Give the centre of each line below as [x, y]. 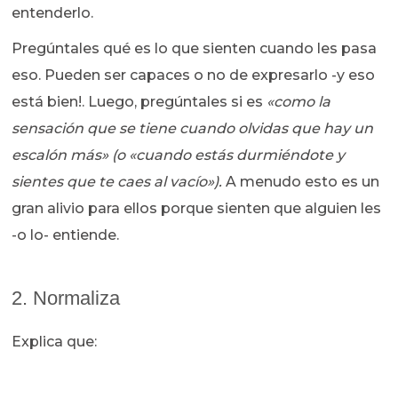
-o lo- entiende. [69, 235]
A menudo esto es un [301, 182]
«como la [299, 102]
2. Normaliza [66, 298]
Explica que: [55, 342]
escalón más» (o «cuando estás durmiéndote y [179, 155]
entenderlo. [53, 13]
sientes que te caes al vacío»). [117, 182]
